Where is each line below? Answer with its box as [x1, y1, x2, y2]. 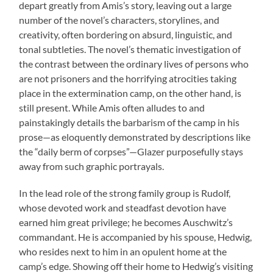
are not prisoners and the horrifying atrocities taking [19, 73, 237, 85]
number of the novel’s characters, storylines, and [19, 14, 220, 26]
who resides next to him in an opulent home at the [19, 246, 227, 258]
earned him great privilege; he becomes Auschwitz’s [19, 216, 233, 229]
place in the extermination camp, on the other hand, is [19, 87, 242, 99]
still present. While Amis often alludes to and [19, 102, 205, 114]
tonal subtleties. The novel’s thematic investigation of [19, 43, 241, 55]
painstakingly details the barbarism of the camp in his [19, 116, 240, 129]
